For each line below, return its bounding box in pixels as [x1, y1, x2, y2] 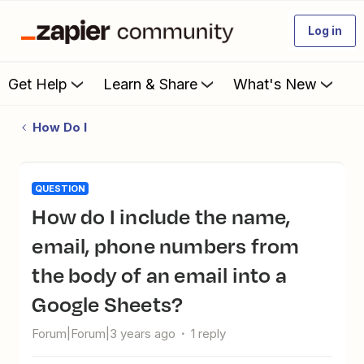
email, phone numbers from [32, 230, 300, 261]
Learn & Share [103, 75, 197, 93]
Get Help [8, 75, 67, 93]
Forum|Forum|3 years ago [32, 326, 176, 341]
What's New [233, 75, 317, 93]
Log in [308, 24, 342, 37]
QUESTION [35, 183, 86, 194]
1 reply [191, 326, 227, 341]
